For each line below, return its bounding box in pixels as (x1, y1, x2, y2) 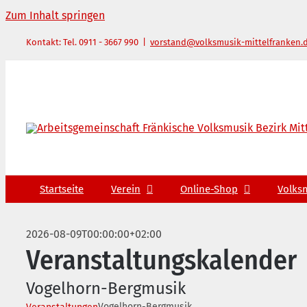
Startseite (40, 182, 84, 195)
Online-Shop (180, 182, 238, 195)
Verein (111, 182, 140, 195)
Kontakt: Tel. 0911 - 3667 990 (26, 37, 138, 47)
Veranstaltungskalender (26, 244, 297, 277)
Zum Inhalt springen (5, 9, 105, 22)
